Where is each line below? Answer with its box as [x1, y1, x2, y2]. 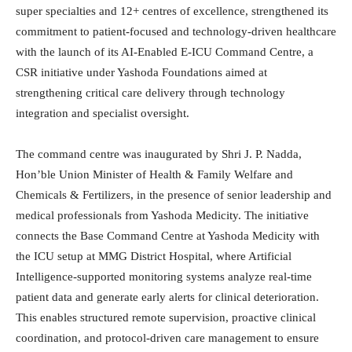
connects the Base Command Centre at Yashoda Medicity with [16, 229, 320, 243]
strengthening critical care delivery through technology [16, 86, 285, 100]
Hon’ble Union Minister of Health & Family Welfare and [16, 168, 293, 181]
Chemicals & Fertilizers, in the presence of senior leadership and [16, 189, 332, 202]
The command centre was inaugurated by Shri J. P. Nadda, [16, 148, 302, 161]
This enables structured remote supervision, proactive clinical [16, 311, 316, 324]
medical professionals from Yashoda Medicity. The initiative [16, 209, 309, 222]
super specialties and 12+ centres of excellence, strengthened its [16, 5, 328, 18]
